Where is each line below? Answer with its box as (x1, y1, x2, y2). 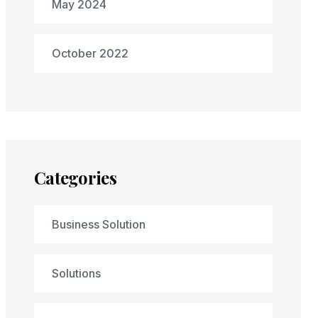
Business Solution (52, 217, 146, 231)
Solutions (52, 266, 101, 280)
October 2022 (52, 46, 128, 60)
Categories (34, 166, 116, 189)
